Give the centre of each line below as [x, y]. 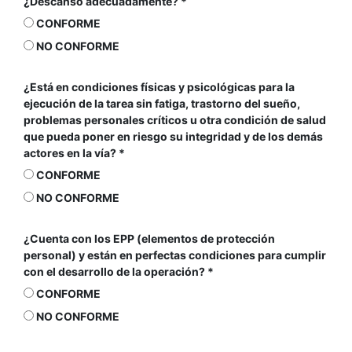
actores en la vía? [71, 153]
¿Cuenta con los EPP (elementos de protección [149, 238]
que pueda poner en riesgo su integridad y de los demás [173, 136]
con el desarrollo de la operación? [115, 271]
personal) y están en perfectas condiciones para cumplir [175, 255]
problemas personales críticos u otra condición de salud [175, 120]
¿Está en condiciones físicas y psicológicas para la [159, 87]
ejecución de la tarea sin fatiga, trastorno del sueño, [162, 103]
